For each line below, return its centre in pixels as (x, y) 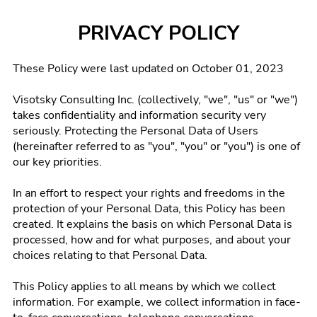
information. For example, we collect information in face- (157, 302)
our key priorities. (57, 162)
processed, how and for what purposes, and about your (152, 240)
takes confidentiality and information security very (139, 115)
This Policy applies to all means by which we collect (144, 287)
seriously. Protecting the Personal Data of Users (136, 131)
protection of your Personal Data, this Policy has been (149, 209)
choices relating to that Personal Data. (110, 255)
